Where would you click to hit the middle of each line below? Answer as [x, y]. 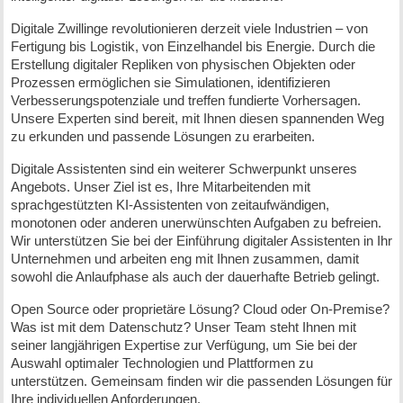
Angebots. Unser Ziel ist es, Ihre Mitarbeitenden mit [160, 187]
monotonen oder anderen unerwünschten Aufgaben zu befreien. [196, 223]
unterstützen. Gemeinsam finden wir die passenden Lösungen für [201, 381]
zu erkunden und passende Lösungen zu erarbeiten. [162, 137]
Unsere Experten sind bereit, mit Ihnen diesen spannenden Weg [197, 119]
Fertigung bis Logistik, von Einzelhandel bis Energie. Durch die [193, 47]
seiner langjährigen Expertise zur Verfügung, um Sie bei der [184, 345]
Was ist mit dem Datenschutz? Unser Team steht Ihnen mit [183, 327]
